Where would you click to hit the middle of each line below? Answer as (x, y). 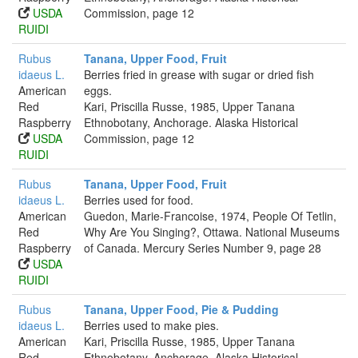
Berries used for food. (139, 200)
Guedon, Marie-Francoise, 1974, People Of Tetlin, (210, 216)
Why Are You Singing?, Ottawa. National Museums (212, 232)
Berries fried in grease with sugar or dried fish (199, 74)
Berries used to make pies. (151, 325)
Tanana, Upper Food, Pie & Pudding (181, 309)
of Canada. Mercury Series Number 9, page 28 (203, 248)
